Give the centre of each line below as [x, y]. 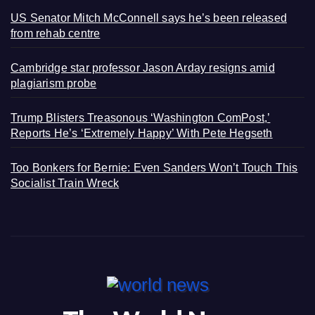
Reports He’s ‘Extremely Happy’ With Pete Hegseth [142, 133]
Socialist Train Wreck [65, 183]
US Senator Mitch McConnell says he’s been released [149, 18]
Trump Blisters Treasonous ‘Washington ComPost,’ [141, 117]
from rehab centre [56, 33]
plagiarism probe [54, 83]
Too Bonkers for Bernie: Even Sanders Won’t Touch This [154, 167]
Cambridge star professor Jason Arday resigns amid [143, 67]
